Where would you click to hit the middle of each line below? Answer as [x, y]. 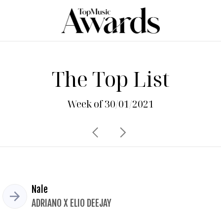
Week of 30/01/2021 [110, 104]
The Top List [110, 79]
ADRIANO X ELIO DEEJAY [72, 203]
